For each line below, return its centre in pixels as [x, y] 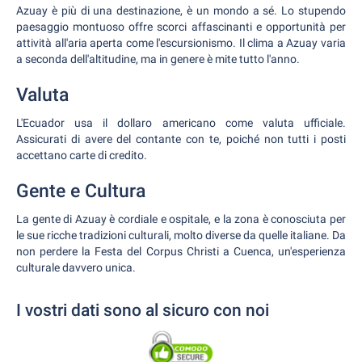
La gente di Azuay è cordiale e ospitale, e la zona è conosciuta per [181, 219]
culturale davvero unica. [76, 267]
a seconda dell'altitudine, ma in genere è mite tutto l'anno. [158, 59]
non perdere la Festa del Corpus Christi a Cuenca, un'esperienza [181, 251]
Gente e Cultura [81, 191]
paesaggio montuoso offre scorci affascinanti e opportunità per [181, 27]
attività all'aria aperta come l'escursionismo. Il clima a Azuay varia [181, 43]
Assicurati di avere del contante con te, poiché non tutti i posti [181, 139]
